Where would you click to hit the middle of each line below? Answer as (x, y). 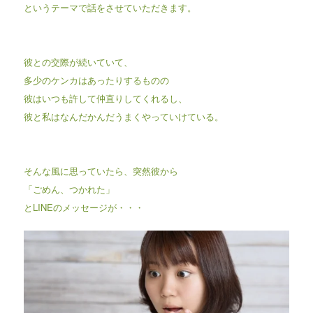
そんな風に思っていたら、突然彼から (101, 171)
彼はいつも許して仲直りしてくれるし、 (105, 98)
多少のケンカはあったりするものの (96, 80)
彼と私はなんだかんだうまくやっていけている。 (123, 116)
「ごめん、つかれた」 (69, 189)
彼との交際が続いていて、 (78, 62)
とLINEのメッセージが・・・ (83, 207)
